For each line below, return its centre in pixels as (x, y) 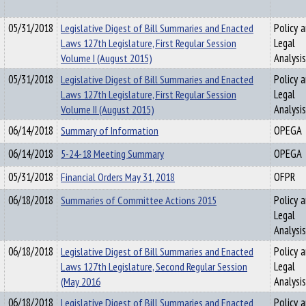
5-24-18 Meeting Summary (112, 154)
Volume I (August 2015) (107, 58)
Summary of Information (110, 130)
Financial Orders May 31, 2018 (118, 177)
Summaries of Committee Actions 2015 (139, 200)
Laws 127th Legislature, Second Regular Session (154, 266)
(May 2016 (81, 281)
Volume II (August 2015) (108, 109)
